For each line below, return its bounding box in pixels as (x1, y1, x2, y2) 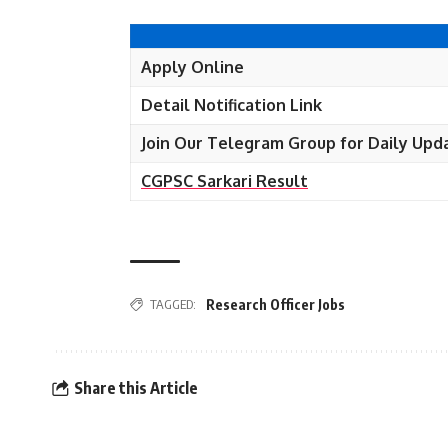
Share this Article (73, 377, 198, 398)
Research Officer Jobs (206, 296, 345, 313)
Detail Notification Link (141, 95, 322, 115)
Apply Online (141, 57, 248, 77)
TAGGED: (150, 296, 196, 312)
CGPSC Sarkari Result (141, 171, 308, 191)
